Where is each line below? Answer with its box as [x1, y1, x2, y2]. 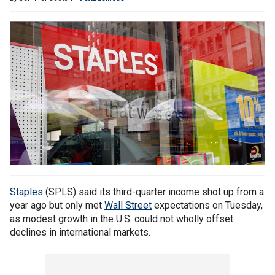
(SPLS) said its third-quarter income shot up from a [43, 186, 264, 198]
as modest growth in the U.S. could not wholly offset [10, 213, 233, 225]
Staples [10, 186, 43, 198]
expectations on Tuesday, [152, 199, 263, 212]
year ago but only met [10, 199, 104, 212]
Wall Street [104, 199, 152, 212]
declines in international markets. [10, 227, 150, 239]
